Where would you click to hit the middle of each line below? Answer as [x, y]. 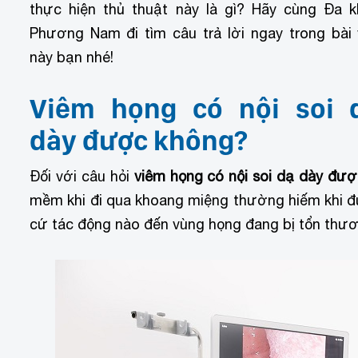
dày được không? [139, 140]
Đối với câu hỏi [80, 176]
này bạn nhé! [72, 57]
